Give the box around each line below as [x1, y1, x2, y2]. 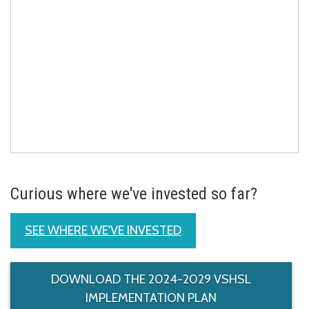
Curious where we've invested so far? [10, 184, 257, 204]
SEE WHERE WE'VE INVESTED [25, 223, 181, 239]
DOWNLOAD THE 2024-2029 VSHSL [51, 272, 251, 288]
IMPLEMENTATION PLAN [86, 290, 217, 306]
